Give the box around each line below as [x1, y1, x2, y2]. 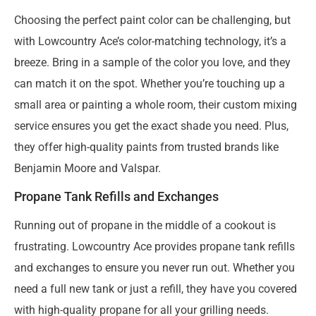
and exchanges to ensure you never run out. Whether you [14, 261, 295, 275]
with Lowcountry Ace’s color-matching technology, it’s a [14, 34, 286, 48]
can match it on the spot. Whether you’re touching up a [14, 76, 285, 90]
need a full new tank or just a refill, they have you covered [14, 282, 297, 296]
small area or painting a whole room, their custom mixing [14, 97, 297, 111]
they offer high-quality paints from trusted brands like [14, 140, 279, 154]
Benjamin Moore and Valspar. [14, 161, 161, 175]
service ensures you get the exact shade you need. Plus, [14, 119, 288, 133]
